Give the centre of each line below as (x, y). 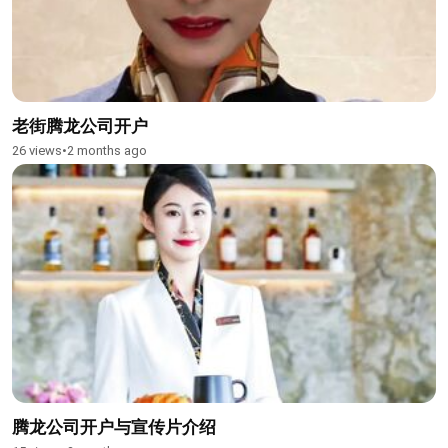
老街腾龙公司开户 (80, 126)
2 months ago (107, 150)
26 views (37, 150)
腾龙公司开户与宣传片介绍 (114, 426)
